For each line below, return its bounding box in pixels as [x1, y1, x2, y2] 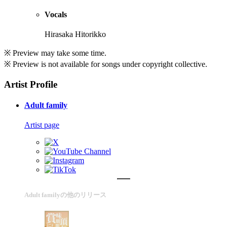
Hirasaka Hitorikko [45, 29, 106, 39]
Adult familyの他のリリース [24, 191, 106, 199]
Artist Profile [4, 79, 57, 90]
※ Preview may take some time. [4, 48, 106, 57]
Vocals [45, 10, 67, 19]
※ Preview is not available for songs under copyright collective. [4, 59, 207, 68]
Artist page [24, 121, 59, 130]
